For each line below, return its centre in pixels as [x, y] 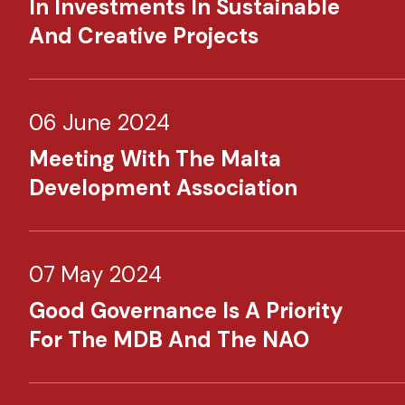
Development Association [163, 188]
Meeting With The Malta [155, 159]
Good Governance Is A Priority [186, 311]
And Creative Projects [144, 36]
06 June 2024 [99, 122]
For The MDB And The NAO [169, 339]
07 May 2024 [95, 274]
